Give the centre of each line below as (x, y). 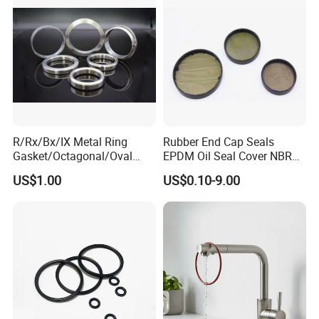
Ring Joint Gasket (58, 171)
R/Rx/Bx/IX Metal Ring (70, 142)
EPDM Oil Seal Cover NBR (227, 156)
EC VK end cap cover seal (226, 171)
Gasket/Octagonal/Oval (73, 156)
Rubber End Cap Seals (218, 142)
